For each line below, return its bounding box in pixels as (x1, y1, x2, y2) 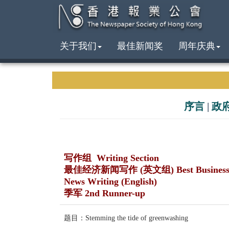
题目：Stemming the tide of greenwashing (64, 214, 188, 222)
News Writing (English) (64, 176, 157, 187)
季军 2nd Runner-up (64, 188, 145, 198)
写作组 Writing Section (64, 153, 159, 163)
